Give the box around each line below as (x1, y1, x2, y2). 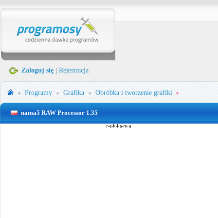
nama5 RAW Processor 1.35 (21, 109, 98, 116)
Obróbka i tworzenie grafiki (95, 89, 172, 96)
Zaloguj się (21, 67, 54, 74)
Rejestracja (59, 67, 89, 74)
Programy (25, 89, 52, 96)
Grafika (63, 89, 84, 96)
